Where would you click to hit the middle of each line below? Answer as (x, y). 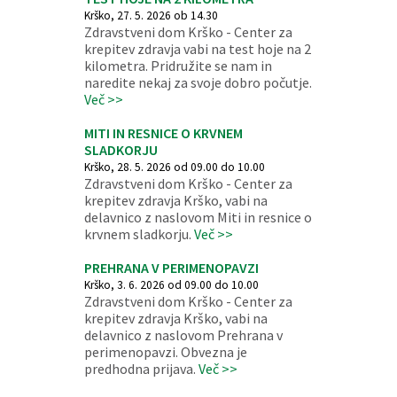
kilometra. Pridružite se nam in (178, 66)
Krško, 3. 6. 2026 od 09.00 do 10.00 (171, 285)
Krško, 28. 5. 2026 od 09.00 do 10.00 (174, 167)
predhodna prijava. (141, 369)
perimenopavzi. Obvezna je (165, 352)
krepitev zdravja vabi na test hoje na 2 (197, 49)
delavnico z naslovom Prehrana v (183, 335)
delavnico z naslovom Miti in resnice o (198, 217)
